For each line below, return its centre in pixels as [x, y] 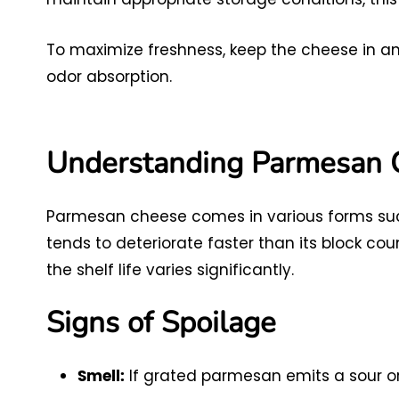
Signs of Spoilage [161, 322]
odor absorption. [109, 76]
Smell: [101, 376]
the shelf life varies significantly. [170, 269]
